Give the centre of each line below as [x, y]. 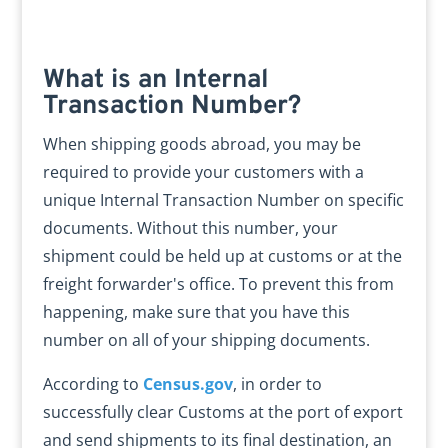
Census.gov [187, 384]
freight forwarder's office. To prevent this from [218, 284]
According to [92, 384]
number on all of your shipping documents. [206, 340]
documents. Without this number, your [190, 228]
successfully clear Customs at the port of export [222, 412]
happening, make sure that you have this [196, 312]
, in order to [277, 384]
